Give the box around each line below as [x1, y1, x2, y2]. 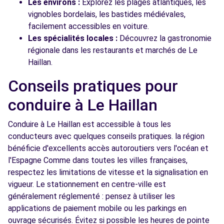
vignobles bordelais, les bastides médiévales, [28, 9, 185, 19]
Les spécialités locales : [28, 33, 117, 43]
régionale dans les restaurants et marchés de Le [28, 45, 197, 55]
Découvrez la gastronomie [117, 33, 211, 43]
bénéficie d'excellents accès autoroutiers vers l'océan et [8, 143, 208, 153]
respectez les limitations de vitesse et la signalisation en [8, 167, 208, 177]
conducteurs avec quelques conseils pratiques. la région [8, 131, 204, 141]
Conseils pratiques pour [8, 76, 178, 95]
